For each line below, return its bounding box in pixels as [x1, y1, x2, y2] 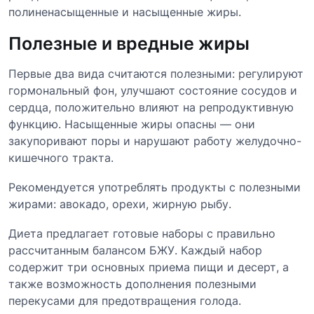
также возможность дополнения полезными [8, 276, 257, 291]
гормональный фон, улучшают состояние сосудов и [8, 83, 297, 97]
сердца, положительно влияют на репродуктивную [8, 100, 294, 114]
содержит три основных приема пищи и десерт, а [8, 259, 289, 274]
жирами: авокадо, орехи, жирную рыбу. [8, 196, 231, 211]
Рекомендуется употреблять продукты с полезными [8, 179, 301, 194]
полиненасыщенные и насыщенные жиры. [8, 4, 241, 19]
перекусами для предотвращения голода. [8, 293, 241, 308]
